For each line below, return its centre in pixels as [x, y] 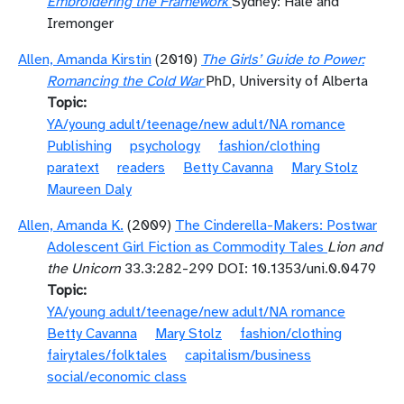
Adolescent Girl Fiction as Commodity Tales [185, 247]
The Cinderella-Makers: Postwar [276, 225]
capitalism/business [248, 355]
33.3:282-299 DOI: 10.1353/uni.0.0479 [248, 269]
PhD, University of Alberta [287, 81]
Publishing [79, 146]
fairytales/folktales [107, 355]
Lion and [355, 247]
